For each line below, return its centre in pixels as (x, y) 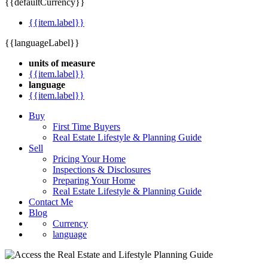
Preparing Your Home (94, 180)
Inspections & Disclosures (102, 170)
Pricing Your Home (89, 159)
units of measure (62, 63)
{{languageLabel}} (42, 43)
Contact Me (51, 202)
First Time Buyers (86, 127)
